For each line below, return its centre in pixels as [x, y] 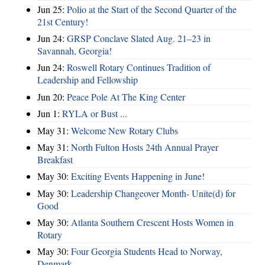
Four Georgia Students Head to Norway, [147, 251]
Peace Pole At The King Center [126, 96]
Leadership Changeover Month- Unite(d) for [153, 193]
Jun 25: [52, 9]
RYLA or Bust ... [95, 114]
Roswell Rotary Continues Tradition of [139, 67]
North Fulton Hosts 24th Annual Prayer [145, 147]
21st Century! [63, 21]
